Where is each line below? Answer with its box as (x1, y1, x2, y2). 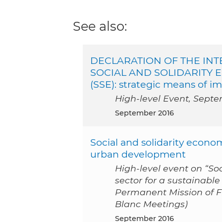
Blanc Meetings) (115, 199, 188, 210)
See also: (73, 18, 127, 34)
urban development (90, 148, 186, 161)
